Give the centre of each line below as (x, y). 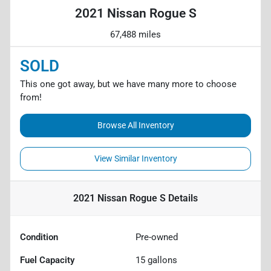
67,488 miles (135, 34)
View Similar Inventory (135, 158)
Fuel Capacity (47, 260)
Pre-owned (157, 237)
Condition (39, 237)
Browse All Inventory (135, 125)
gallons (161, 260)
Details (182, 198)
